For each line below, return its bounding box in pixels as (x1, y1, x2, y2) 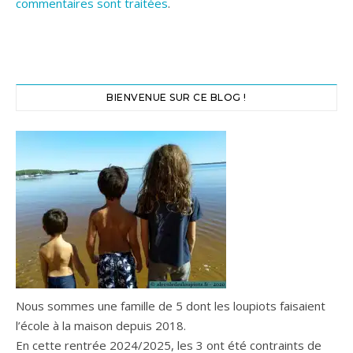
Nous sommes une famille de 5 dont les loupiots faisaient (16, 298, 325, 314)
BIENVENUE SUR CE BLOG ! (106, 91, 247, 103)
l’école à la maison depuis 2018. (16, 318, 186, 333)
